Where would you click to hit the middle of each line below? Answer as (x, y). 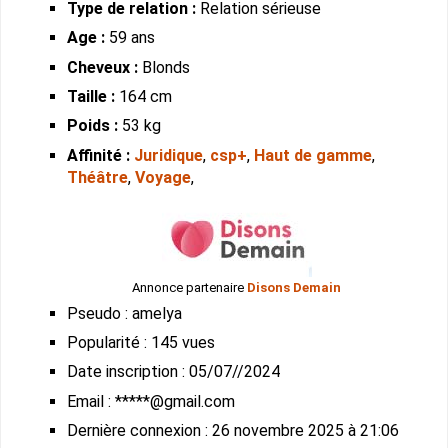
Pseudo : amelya (125, 313)
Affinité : (99, 155)
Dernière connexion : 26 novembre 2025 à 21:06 (233, 431)
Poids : (93, 126)
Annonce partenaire (190, 287)
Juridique (169, 155)
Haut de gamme (313, 155)
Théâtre (98, 177)
